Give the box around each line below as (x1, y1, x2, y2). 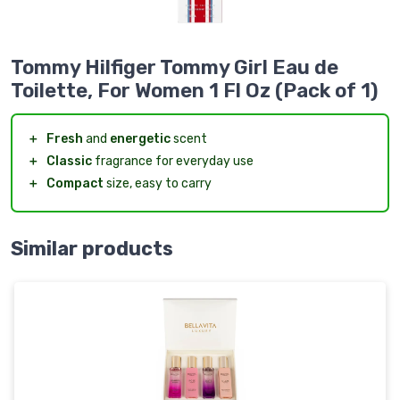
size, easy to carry (104, 176, 212, 192)
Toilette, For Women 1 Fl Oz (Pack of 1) (11, 79, 378, 104)
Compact (46, 176, 104, 192)
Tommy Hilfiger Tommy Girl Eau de (11, 55, 338, 80)
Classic (46, 154, 92, 170)
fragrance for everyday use (92, 154, 254, 170)
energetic (110, 131, 171, 147)
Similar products (11, 237, 173, 261)
